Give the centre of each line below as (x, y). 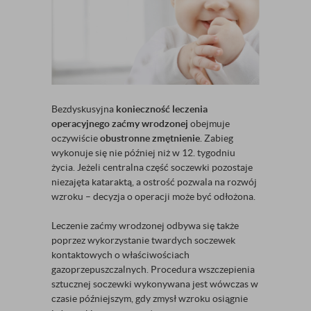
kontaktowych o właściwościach (120, 254)
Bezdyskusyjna (83, 109)
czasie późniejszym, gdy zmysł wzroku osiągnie (150, 298)
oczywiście (76, 138)
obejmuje (209, 123)
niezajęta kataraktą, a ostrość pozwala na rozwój (154, 182)
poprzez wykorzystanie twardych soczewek (143, 240)
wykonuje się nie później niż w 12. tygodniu (143, 152)
